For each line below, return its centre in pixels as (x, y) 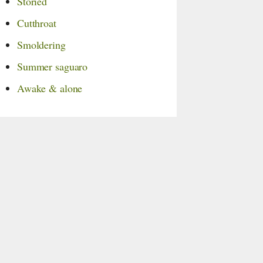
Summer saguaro (53, 66)
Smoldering (41, 45)
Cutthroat (37, 23)
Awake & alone (50, 88)
